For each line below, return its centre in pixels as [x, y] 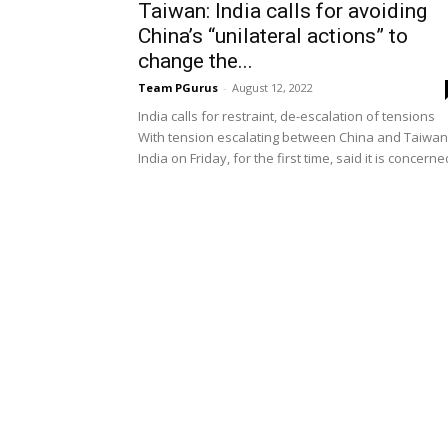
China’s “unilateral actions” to [273, 36]
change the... [195, 61]
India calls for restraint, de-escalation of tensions [286, 116]
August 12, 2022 [272, 87]
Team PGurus [178, 87]
